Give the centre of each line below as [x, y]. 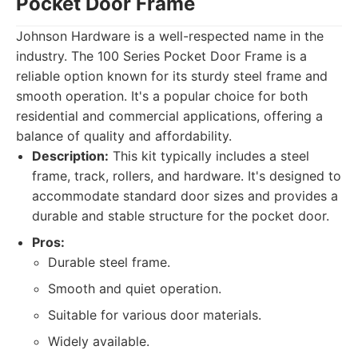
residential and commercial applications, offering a [169, 116]
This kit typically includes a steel [209, 156]
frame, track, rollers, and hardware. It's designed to [187, 176]
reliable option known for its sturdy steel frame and [172, 76]
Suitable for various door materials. [155, 315]
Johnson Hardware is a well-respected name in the [170, 36]
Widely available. [99, 341]
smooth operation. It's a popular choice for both [162, 96]
